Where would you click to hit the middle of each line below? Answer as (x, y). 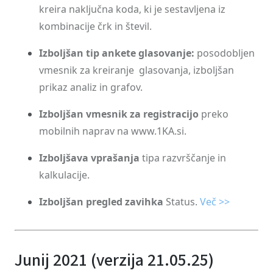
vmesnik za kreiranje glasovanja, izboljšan (136, 70)
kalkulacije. (64, 175)
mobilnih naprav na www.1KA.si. (113, 131)
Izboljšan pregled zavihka (101, 202)
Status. (182, 202)
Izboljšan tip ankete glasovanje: (117, 53)
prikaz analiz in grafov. (91, 87)
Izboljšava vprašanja (89, 158)
